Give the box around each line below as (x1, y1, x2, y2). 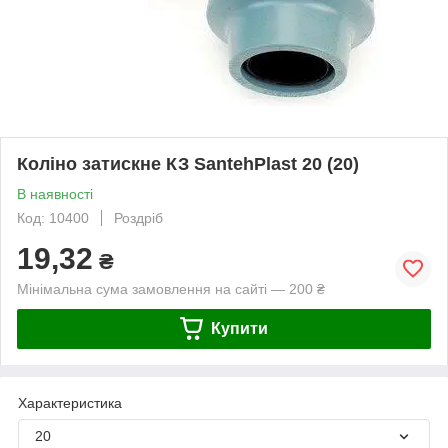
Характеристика (18, 394, 122, 411)
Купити (210, 319, 268, 337)
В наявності (17, 185, 93, 202)
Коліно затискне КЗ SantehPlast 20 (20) (17, 153, 359, 174)
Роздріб (114, 209, 163, 226)
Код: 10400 (17, 209, 89, 226)
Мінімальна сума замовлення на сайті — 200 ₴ (17, 280, 325, 297)
